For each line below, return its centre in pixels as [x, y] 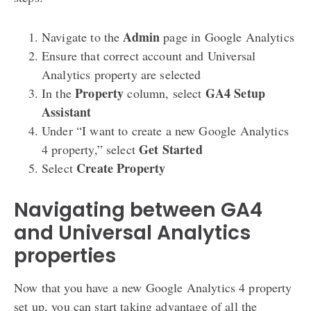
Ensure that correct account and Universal [149, 55]
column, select [165, 93]
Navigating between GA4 [138, 210]
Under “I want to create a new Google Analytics [165, 130]
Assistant [67, 111]
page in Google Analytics [227, 36]
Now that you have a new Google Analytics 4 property [153, 287]
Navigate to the [83, 36]
